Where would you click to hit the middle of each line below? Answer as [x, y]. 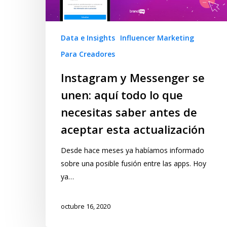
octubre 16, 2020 [86, 206]
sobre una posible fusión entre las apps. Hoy [134, 164]
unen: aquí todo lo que [122, 95]
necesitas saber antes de [129, 112]
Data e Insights [88, 38]
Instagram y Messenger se [133, 78]
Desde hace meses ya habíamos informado [133, 150]
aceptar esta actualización [133, 129]
